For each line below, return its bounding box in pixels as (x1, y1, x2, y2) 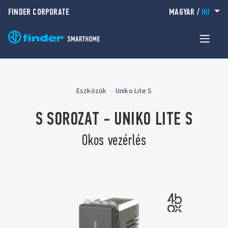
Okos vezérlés (81, 132, 147, 149)
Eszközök (76, 86, 107, 95)
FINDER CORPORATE (8, 6, 70, 17)
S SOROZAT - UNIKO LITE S (35, 108, 193, 129)
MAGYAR (169, 6, 195, 17)
